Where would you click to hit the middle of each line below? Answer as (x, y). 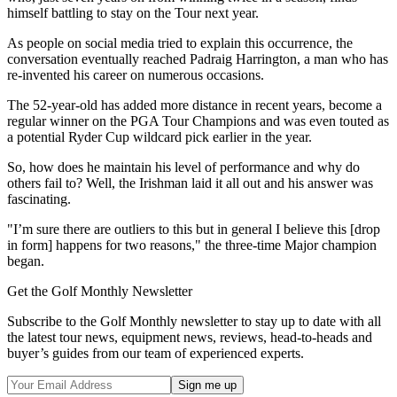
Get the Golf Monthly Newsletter (100, 292)
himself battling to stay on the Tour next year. (133, 13)
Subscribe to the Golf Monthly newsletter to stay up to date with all (194, 322)
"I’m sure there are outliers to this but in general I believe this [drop (194, 230)
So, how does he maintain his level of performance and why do (183, 167)
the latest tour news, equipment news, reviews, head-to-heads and (190, 338)
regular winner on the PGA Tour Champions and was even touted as (198, 121)
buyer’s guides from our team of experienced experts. (156, 354)
